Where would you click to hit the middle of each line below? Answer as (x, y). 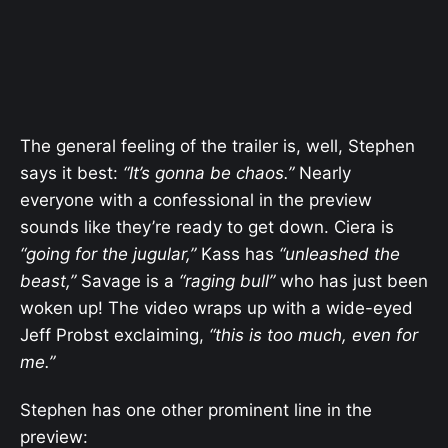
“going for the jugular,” (108, 253)
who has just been (351, 280)
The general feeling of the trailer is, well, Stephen (217, 145)
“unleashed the (339, 253)
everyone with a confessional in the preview (196, 199)
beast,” (48, 280)
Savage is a (127, 280)
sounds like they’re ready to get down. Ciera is (207, 226)
